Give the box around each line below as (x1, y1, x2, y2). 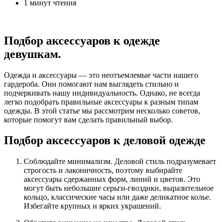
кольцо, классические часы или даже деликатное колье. (24, 193, 211, 202)
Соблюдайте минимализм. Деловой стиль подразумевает (24, 157, 216, 166)
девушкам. (4, 47, 61, 60)
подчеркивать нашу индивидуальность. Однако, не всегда (4, 88, 200, 97)
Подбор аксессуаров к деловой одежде (4, 134, 206, 147)
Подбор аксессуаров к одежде (4, 34, 160, 47)
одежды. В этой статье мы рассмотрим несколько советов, (4, 106, 200, 115)
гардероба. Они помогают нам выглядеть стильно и (4, 79, 179, 88)
